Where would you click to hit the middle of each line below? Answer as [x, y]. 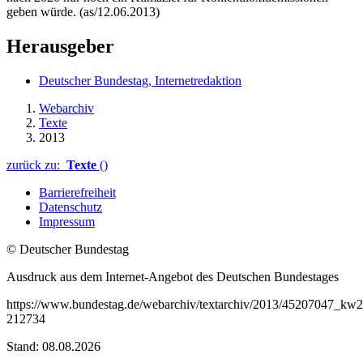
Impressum [67, 222]
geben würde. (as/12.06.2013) [83, 12]
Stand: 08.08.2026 [53, 347]
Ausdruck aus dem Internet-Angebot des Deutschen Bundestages [173, 277]
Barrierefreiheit [77, 193]
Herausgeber [60, 47]
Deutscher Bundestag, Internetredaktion [140, 81]
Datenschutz [70, 207]
